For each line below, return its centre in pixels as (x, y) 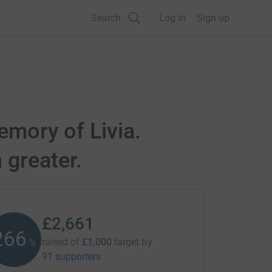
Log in (172, 18)
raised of (61, 242)
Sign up (213, 18)
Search (106, 18)
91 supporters (71, 257)
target (127, 242)
